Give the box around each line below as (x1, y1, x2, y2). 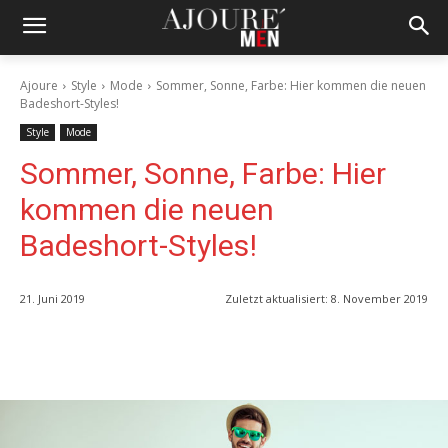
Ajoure (20, 77, 58, 94)
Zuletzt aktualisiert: (225, 291, 328, 307)
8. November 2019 (331, 291, 428, 307)
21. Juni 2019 (20, 291, 85, 307)
